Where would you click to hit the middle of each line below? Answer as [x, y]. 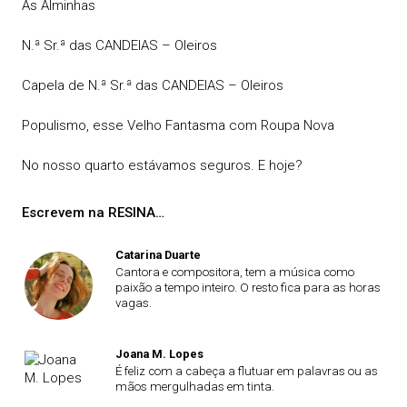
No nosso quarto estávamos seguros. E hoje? [162, 165]
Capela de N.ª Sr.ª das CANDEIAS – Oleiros [153, 85]
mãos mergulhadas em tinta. [194, 386]
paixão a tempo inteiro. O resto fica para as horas [248, 288]
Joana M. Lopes [159, 353]
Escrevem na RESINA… [93, 213]
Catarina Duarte [158, 255]
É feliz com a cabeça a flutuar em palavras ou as [246, 371]
